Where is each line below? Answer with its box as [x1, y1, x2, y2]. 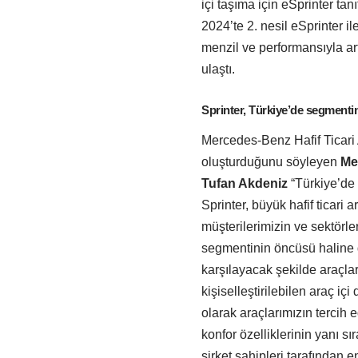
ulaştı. [201, 62, 235, 76]
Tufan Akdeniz [201, 177, 288, 191]
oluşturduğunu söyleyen [201, 155, 340, 169]
